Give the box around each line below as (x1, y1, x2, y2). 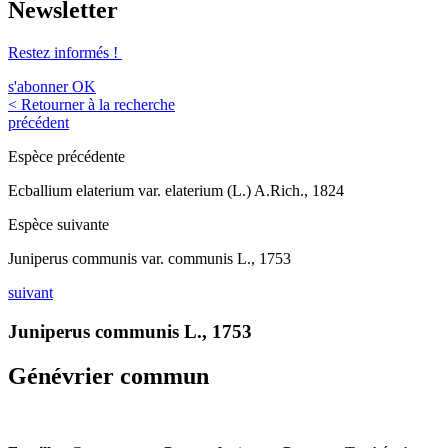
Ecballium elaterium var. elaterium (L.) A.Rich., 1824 (8, 182, 344, 200)
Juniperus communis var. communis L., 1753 (8, 250, 291, 268)
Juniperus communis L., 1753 (8, 320, 252, 342)
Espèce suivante (8, 216, 109, 234)
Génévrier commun (8, 362, 209, 389)
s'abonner (8, 78, 68, 96)
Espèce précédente (8, 148, 125, 166)
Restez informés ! (8, 44, 122, 62)
